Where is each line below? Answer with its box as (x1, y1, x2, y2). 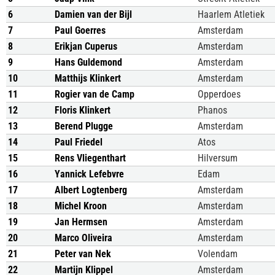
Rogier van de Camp (55, 88, 134, 100)
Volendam (198, 248, 238, 260)
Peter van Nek (55, 248, 111, 260)
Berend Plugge (55, 120, 113, 132)
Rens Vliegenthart (55, 152, 126, 164)
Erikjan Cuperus (55, 41, 117, 52)
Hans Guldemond (55, 56, 122, 68)
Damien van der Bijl (55, 9, 132, 20)
